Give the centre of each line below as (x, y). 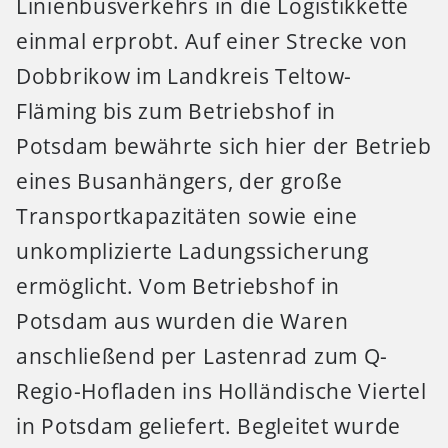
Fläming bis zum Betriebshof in (176, 111)
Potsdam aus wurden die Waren (182, 321)
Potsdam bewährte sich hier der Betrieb (224, 146)
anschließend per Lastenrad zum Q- (202, 356)
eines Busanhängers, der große (179, 181)
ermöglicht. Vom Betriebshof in (178, 286)
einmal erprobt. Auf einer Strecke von (212, 41)
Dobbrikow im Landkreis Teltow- (184, 76)
